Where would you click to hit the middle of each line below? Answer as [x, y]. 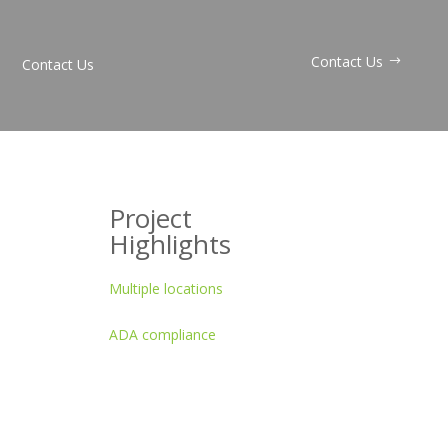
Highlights [170, 243]
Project [151, 217]
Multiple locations [166, 288]
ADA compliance [163, 334]
